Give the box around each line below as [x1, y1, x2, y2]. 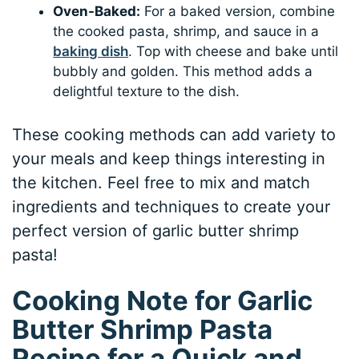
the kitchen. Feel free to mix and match [12, 172, 311, 192]
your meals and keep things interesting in [12, 148, 326, 168]
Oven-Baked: [53, 3, 141, 20]
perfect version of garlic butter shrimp [12, 220, 300, 240]
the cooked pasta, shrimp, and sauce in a [53, 23, 320, 40]
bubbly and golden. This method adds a [53, 63, 313, 80]
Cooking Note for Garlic [12, 284, 313, 317]
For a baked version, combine [140, 3, 336, 20]
